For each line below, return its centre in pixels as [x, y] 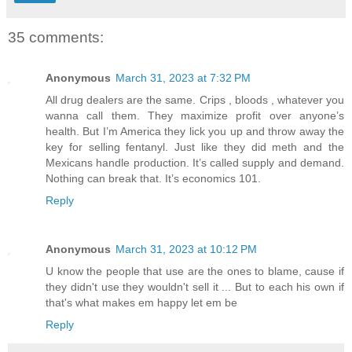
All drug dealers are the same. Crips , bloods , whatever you [195, 99]
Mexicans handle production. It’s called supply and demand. [195, 162]
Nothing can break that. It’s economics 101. [153, 178]
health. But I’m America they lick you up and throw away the [195, 131]
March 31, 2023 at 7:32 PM [183, 77]
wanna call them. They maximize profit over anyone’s [195, 115]
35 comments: [56, 37]
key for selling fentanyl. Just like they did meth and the [195, 147]
